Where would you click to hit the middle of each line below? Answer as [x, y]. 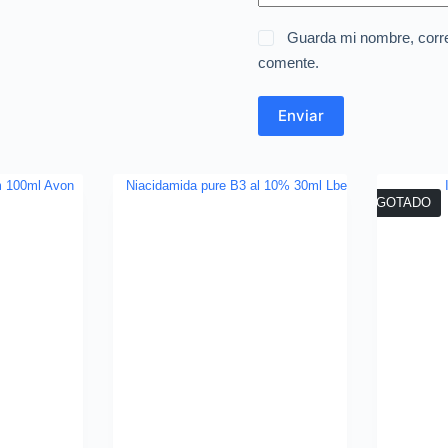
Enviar [300, 115]
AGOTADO [398, 202]
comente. [288, 63]
